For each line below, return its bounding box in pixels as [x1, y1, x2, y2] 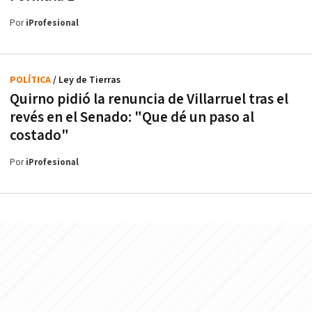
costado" [10, 126, 69, 146]
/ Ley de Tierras [53, 74, 120, 87]
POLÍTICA [10, 74, 53, 87]
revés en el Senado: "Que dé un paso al [10, 108, 254, 127]
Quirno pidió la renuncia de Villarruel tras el [10, 90, 288, 109]
